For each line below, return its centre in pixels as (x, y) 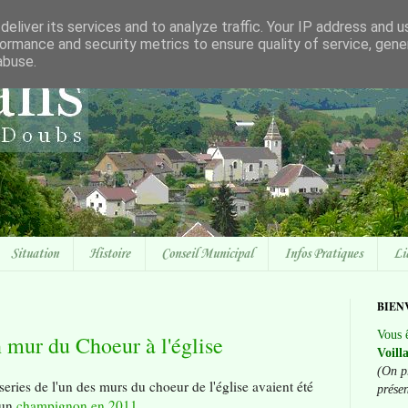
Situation (35, 254)
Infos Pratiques (323, 254)
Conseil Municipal (207, 254)
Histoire (110, 254)
